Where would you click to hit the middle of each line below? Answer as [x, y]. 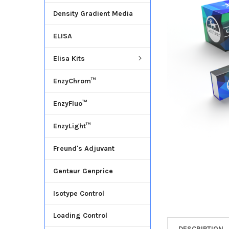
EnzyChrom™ [74, 81]
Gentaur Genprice [83, 171]
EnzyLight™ [72, 126]
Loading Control [80, 216]
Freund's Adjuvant [84, 148]
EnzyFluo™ [70, 103]
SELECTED [189, 30]
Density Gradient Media [93, 13]
